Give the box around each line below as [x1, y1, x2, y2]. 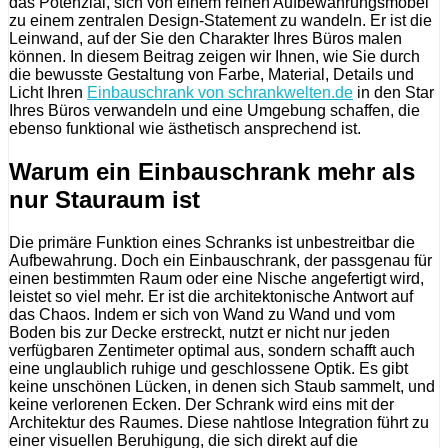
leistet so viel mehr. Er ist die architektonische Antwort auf [9, 287, 413, 305]
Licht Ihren [9, 84, 87, 101]
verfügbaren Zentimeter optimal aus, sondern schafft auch [9, 341, 415, 359]
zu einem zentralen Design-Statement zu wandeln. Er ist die [9, 12, 432, 29]
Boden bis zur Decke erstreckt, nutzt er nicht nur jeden [9, 323, 390, 341]
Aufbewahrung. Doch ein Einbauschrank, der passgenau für [9, 251, 432, 269]
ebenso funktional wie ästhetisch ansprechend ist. [9, 120, 361, 137]
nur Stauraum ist [9, 185, 200, 213]
